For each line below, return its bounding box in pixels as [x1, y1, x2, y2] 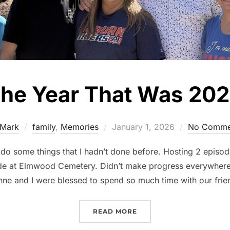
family [32, 121, 55, 132]
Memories [60, 121, 99, 132]
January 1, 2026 [111, 121, 175, 132]
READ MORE [93, 207, 137, 215]
